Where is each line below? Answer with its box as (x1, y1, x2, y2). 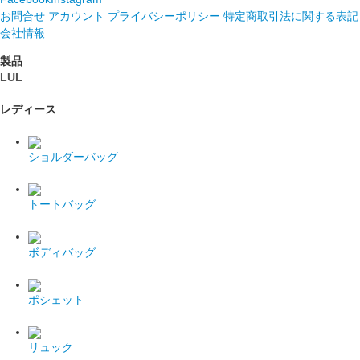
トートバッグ (28, 198, 96, 211)
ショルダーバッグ (28, 149, 118, 163)
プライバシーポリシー (108, 9, 220, 22)
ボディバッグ (28, 245, 96, 259)
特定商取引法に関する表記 (223, 9, 358, 22)
